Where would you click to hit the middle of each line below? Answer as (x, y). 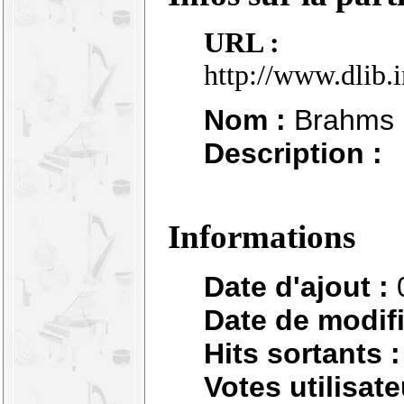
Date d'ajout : (296, 286)
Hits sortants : (302, 353)
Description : (293, 154)
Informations (262, 237)
